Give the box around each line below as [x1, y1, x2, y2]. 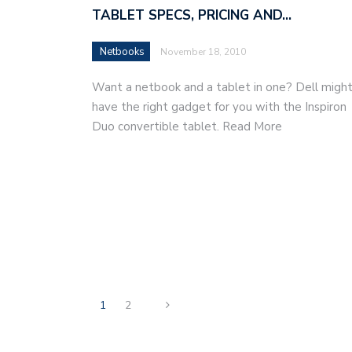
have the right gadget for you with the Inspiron [92, 98, 346, 115]
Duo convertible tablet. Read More [92, 118, 282, 134]
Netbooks [100, 44, 145, 59]
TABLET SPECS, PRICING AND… [92, 5, 291, 24]
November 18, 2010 [160, 45, 246, 58]
